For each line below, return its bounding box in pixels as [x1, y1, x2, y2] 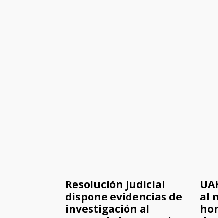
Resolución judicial [65, 178, 165, 192]
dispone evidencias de [65, 190, 182, 204]
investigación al [65, 202, 150, 216]
